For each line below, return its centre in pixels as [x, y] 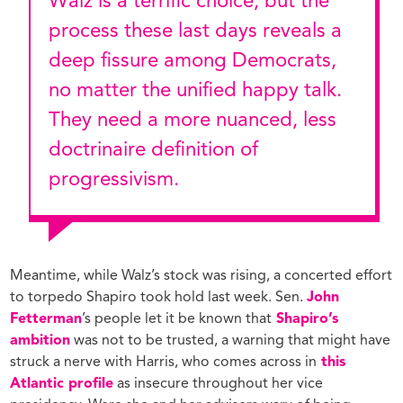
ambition [40, 341]
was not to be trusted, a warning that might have [231, 341]
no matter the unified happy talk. [195, 90]
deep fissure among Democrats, [192, 61]
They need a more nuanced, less [192, 120]
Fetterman [46, 320]
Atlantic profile [62, 385]
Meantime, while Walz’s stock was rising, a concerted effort [201, 277]
